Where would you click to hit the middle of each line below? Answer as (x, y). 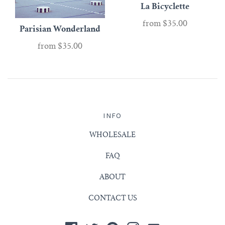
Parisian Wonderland (60, 29)
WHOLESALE (113, 135)
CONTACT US (113, 199)
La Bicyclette (165, 7)
